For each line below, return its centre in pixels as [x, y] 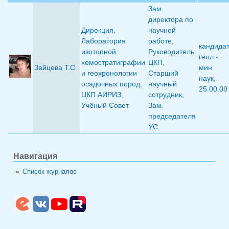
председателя [172, 116]
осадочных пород [111, 84]
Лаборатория [104, 41]
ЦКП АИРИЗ [101, 95]
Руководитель [171, 52]
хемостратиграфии [113, 63]
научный [163, 84]
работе [160, 41]
